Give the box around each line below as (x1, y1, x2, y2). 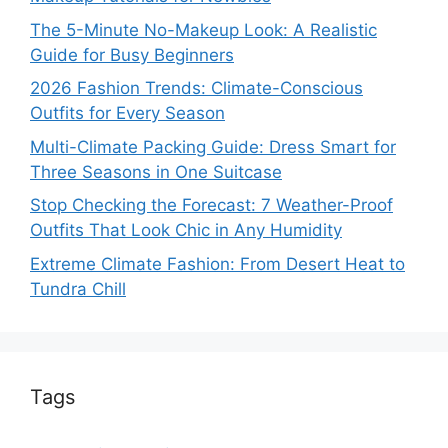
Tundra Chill (30, 278, 126, 299)
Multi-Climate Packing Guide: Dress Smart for (30, 136, 396, 157)
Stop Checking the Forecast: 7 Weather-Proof (30, 195, 393, 215)
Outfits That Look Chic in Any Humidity (30, 220, 342, 240)
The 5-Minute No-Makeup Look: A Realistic (30, 19, 377, 40)
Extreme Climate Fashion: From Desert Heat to (30, 253, 405, 274)
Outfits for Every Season (30, 103, 225, 123)
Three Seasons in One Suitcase (30, 161, 282, 182)
